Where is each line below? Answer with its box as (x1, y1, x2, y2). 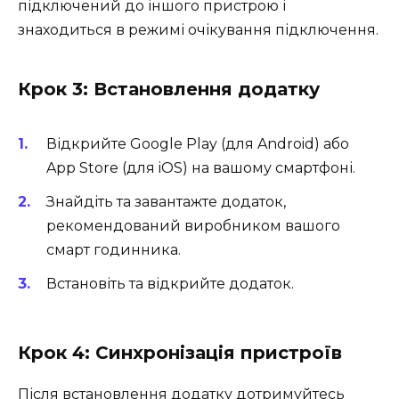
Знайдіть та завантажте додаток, (46, 192, 286, 210)
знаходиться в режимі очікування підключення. (18, 20, 379, 38)
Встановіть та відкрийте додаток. (46, 275, 294, 293)
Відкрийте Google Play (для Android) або (46, 134, 349, 152)
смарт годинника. (46, 240, 181, 258)
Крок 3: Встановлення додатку (18, 77, 320, 100)
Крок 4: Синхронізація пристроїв (18, 342, 342, 364)
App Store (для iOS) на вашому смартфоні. (46, 159, 355, 176)
